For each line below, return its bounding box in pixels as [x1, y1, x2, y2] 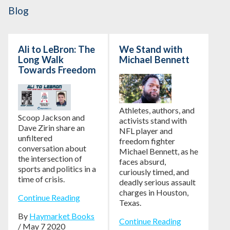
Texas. [119, 197, 141, 207]
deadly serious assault [119, 177, 196, 187]
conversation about [18, 143, 87, 154]
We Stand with [119, 43, 182, 55]
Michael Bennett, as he [119, 146, 198, 156]
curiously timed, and [119, 166, 189, 177]
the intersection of [18, 154, 83, 164]
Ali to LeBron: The [18, 43, 95, 55]
